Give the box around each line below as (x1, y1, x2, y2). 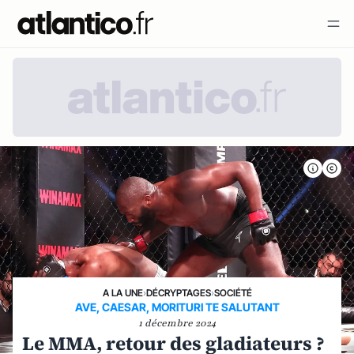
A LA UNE (102, 287, 143, 299)
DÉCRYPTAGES (145, 287, 211, 299)
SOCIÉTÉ (213, 287, 252, 299)
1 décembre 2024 (138, 317, 216, 330)
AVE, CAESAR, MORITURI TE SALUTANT (74, 300, 280, 314)
